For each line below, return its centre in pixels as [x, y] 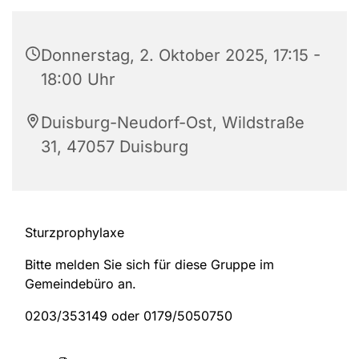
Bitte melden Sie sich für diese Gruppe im [149, 265]
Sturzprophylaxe [75, 233]
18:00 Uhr [78, 80]
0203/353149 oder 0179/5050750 [129, 316]
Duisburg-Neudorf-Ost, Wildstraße [173, 123]
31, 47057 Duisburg [115, 147]
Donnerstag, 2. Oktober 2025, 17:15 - [181, 56]
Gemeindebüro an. [81, 284]
